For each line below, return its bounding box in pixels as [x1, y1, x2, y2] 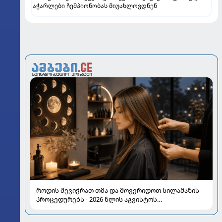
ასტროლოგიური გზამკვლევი [36, 203, 132, 213]
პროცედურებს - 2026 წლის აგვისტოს [36, 194, 157, 204]
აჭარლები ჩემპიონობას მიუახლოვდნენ [33, 1, 157, 10]
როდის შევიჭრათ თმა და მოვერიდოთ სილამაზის [36, 185, 199, 195]
